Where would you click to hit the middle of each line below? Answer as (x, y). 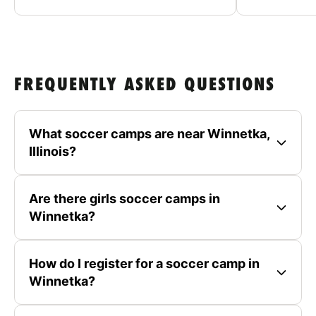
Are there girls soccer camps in (124, 198)
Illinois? (53, 151)
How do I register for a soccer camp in (144, 263)
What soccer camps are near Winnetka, (150, 133)
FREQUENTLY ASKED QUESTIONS (145, 85)
